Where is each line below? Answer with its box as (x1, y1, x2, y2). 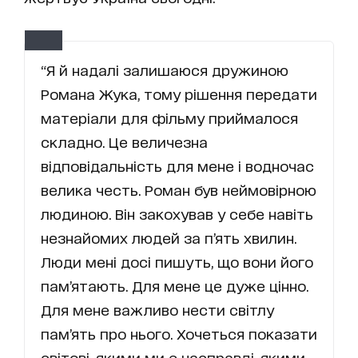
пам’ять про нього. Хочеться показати (41, 325, 317, 342)
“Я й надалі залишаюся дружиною (41, 62, 288, 78)
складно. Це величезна (41, 133, 208, 150)
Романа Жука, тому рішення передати (41, 86, 317, 102)
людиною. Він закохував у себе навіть (41, 205, 313, 222)
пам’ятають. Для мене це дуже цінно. (41, 277, 308, 294)
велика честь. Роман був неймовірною (41, 181, 316, 198)
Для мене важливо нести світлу (41, 301, 274, 318)
